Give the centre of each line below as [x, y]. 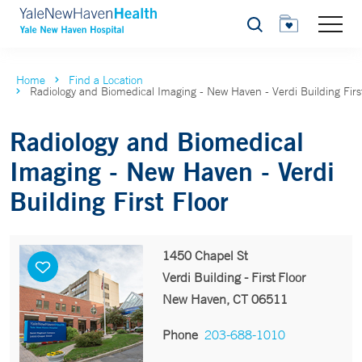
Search [264, 29]
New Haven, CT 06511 [225, 299]
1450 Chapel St [204, 255]
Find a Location [106, 80]
